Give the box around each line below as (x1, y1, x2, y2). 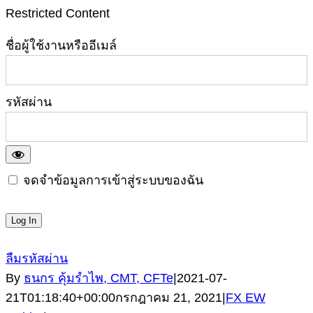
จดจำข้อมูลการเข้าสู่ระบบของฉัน (20, 173, 203, 187)
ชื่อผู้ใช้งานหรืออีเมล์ (6, 38, 117, 52)
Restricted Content (6, 6, 110, 20)
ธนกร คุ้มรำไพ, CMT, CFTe (24, 270, 173, 285)
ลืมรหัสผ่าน (6, 251, 68, 265)
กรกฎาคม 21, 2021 (115, 290, 222, 305)
